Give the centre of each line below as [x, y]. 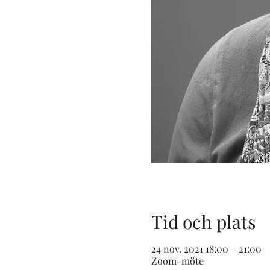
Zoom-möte [177, 261]
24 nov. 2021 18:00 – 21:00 [206, 249]
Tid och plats [203, 222]
